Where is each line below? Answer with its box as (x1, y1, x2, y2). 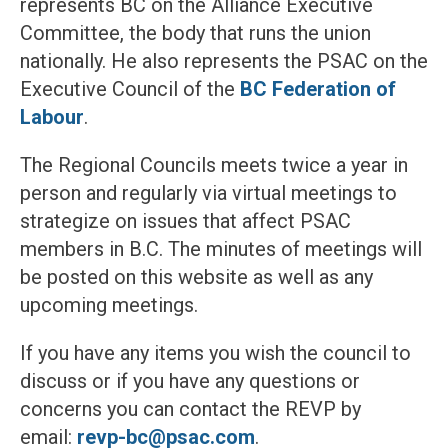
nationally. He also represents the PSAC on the (20, 49, 428, 74)
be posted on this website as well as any (20, 265, 373, 290)
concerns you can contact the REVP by (20, 397, 361, 422)
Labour (20, 105, 84, 130)
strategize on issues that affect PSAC (20, 209, 351, 234)
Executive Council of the (20, 77, 240, 102)
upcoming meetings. (20, 293, 198, 318)
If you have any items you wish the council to (20, 341, 411, 366)
